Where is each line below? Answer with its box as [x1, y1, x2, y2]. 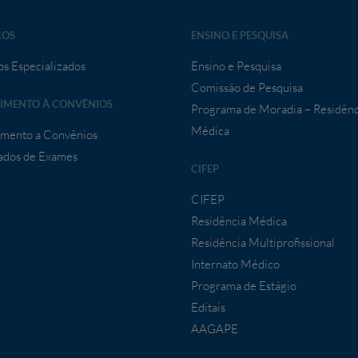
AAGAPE [191, 321, 238, 337]
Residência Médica [191, 213, 287, 229]
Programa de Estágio [191, 278, 296, 294]
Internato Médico [191, 257, 280, 272]
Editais [191, 300, 225, 316]
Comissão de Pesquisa [191, 80, 303, 96]
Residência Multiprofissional [191, 235, 335, 251]
